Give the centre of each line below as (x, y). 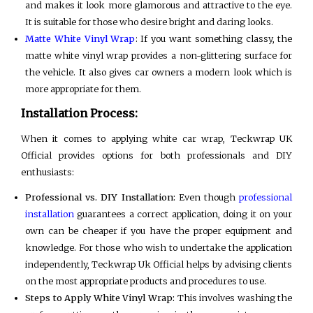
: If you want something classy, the (214, 38)
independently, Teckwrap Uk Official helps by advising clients (159, 264)
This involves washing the (234, 298)
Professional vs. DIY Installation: (100, 197)
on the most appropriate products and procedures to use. (146, 281)
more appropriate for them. (83, 88)
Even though (207, 197)
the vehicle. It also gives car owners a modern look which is (159, 72)
